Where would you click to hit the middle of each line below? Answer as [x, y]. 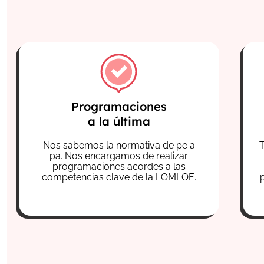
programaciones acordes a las [119, 167]
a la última [119, 121]
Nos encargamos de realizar [127, 156]
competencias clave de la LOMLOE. [119, 177]
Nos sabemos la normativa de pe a [119, 146]
